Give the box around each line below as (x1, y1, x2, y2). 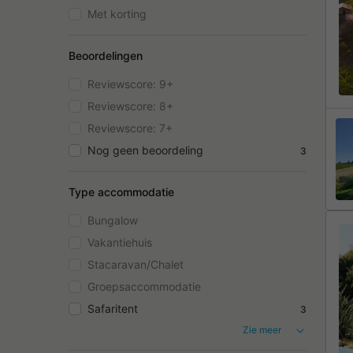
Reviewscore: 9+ (87, 77, 173, 91)
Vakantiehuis (87, 236, 152, 249)
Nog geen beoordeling (87, 143, 203, 157)
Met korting (87, 7, 147, 20)
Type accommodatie (69, 185, 174, 199)
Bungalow (87, 214, 138, 227)
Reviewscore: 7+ (87, 121, 173, 135)
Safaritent (87, 302, 138, 315)
